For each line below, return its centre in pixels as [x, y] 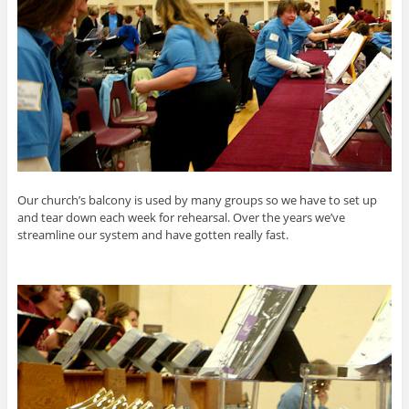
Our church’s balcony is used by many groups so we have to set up [197, 199]
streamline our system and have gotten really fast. [152, 234]
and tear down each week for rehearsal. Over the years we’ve [181, 217]
